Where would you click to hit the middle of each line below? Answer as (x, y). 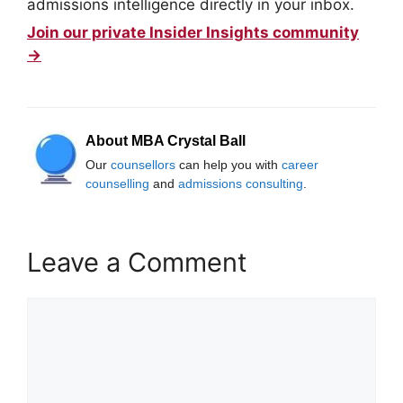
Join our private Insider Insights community (193, 32)
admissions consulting (241, 183)
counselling (117, 183)
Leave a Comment (137, 262)
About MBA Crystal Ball (166, 140)
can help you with (228, 164)
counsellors (143, 164)
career (300, 164)
